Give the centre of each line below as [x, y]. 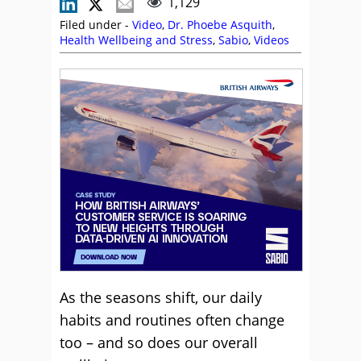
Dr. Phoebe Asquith [220, 25]
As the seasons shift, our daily [161, 297]
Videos [272, 40]
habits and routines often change [172, 320]
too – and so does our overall [159, 342]
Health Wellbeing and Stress [136, 40]
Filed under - [96, 25]
